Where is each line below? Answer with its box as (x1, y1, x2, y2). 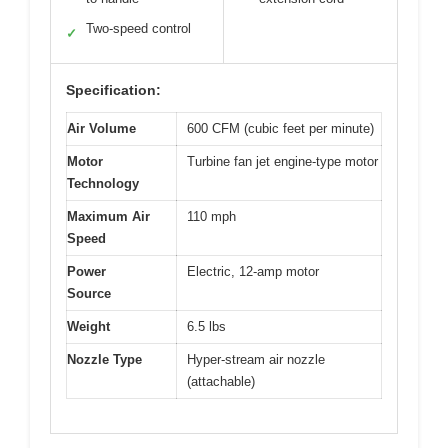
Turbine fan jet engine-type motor (187, 153, 378, 169)
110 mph (187, 208, 236, 224)
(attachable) (187, 373, 255, 389)
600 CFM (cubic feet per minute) (187, 120, 374, 136)
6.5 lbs (187, 318, 226, 334)
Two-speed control (86, 20, 191, 36)
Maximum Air (67, 208, 150, 224)
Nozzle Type (67, 351, 142, 367)
